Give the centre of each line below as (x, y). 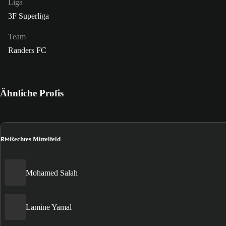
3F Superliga (29, 16)
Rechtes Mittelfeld (35, 139)
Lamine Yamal (49, 207)
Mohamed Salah (52, 173)
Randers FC (27, 50)
